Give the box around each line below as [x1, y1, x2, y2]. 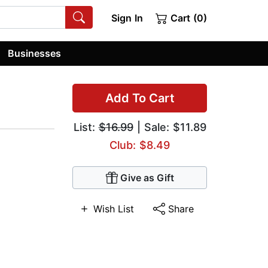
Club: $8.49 [109, 139, 170, 152]
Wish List [93, 203, 134, 215]
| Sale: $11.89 [133, 121, 206, 134]
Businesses [8, 47, 62, 59]
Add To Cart [105, 91, 175, 106]
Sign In [111, 12, 143, 24]
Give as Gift [120, 172, 174, 184]
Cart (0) [167, 12, 207, 24]
